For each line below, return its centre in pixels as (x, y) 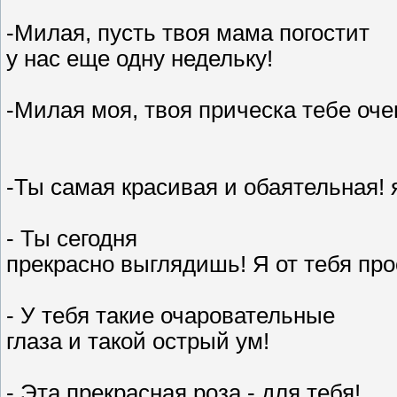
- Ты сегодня (72, 239)
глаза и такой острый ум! (138, 342)
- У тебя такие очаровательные (171, 316)
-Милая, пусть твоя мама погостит (188, 33)
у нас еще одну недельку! (140, 59)
